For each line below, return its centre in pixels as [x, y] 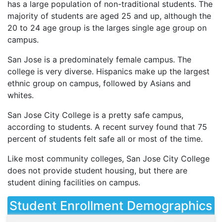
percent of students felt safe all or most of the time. [105, 139]
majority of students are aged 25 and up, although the [109, 16]
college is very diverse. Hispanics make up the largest [109, 72]
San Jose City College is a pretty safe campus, [95, 115]
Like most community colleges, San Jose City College [109, 159]
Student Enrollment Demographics [111, 206]
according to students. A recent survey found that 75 [107, 127]
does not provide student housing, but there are [97, 171]
